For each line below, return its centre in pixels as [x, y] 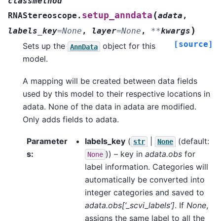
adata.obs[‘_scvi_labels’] [130, 205]
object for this [128, 46]
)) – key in [125, 154]
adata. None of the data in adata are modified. [110, 106]
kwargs [176, 31]
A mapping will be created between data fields [110, 81]
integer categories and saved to [145, 192]
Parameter [47, 141]
